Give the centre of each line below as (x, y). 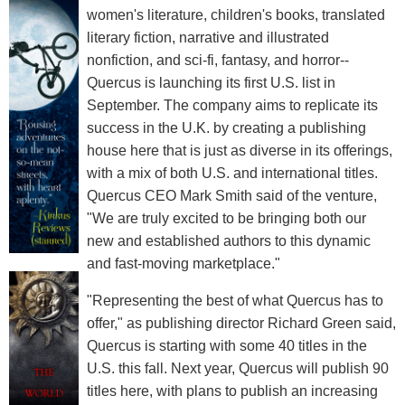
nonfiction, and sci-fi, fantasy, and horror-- (217, 60)
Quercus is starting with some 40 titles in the (226, 345)
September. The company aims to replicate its (232, 105)
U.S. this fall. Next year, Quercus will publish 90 (237, 368)
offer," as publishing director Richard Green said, (241, 323)
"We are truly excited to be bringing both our (226, 218)
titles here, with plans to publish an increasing (232, 391)
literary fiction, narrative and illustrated (207, 37)
